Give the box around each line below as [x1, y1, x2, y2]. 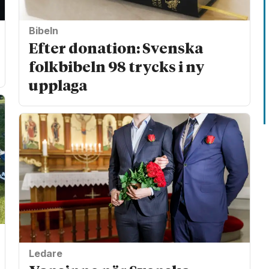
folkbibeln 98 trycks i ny [29, 61, 205, 76]
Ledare [29, 247, 63, 259]
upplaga [29, 79, 88, 94]
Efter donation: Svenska [29, 42, 204, 57]
